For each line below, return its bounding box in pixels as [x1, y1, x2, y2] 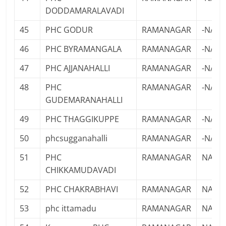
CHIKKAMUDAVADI [45, 164, 117, 176]
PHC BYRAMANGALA [45, 43, 122, 54]
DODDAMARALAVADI [45, 5, 125, 16]
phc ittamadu [45, 203, 97, 214]
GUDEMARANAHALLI [45, 94, 123, 105]
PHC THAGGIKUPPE [45, 114, 120, 125]
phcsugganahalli [45, 133, 108, 144]
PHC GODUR [45, 24, 93, 35]
